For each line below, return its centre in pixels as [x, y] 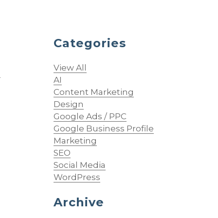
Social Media [79, 165]
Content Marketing [93, 92]
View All [70, 68]
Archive [79, 202]
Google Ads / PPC [90, 116]
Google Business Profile [103, 128]
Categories [90, 43]
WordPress [77, 177]
